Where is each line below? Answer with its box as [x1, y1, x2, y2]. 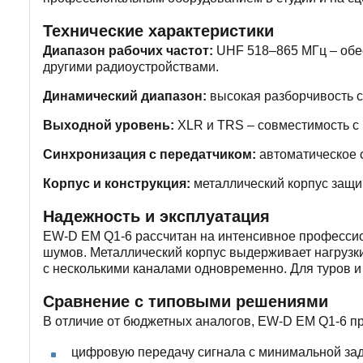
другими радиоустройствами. [43, 59, 219, 74]
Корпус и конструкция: [43, 176, 190, 190]
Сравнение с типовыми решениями [43, 292, 328, 310]
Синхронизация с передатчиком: [43, 147, 256, 161]
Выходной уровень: [43, 117, 174, 132]
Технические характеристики [43, 21, 274, 40]
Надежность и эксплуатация [43, 207, 270, 225]
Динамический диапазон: [43, 88, 207, 103]
